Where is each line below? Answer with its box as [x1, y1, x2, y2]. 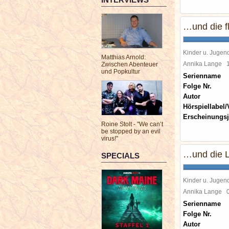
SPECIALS [101, 151, 140, 160]
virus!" [101, 135, 118, 142]
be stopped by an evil [101, 128, 161, 135]
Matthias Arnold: [101, 54, 146, 61]
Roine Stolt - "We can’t [101, 121, 163, 128]
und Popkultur [101, 68, 140, 75]
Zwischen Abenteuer [101, 61, 158, 68]
